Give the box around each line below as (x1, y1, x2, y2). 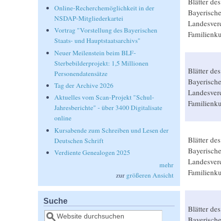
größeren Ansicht (126, 170, 174, 180)
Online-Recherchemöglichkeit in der (54, 3, 155, 12)
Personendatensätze (54, 69, 108, 78)
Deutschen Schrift (54, 136, 104, 145)
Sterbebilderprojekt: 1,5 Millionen (54, 58, 149, 68)
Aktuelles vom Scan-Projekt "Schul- (54, 93, 155, 102)
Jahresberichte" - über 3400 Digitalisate (54, 103, 163, 112)
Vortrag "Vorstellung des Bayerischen (54, 26, 158, 35)
